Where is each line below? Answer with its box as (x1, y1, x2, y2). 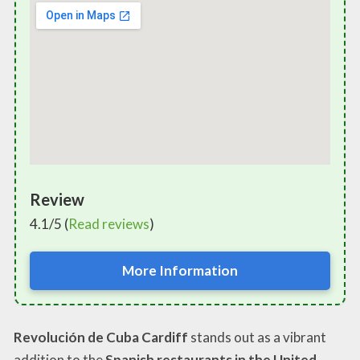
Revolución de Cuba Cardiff (14, 329, 188, 346)
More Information (122, 261, 238, 279)
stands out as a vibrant (188, 329, 326, 346)
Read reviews (68, 215, 149, 232)
